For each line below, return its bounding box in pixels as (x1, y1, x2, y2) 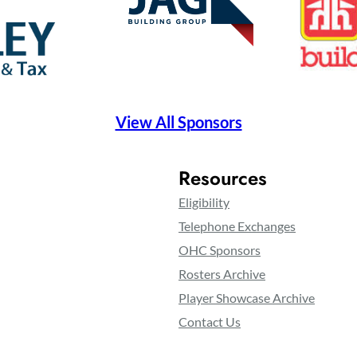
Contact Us (178, 314, 241, 330)
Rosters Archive (178, 266, 265, 282)
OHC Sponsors (178, 242, 261, 258)
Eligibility (178, 194, 229, 210)
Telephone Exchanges (178, 218, 296, 234)
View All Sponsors (115, 112, 242, 132)
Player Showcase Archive (178, 290, 315, 306)
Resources (178, 164, 267, 193)
